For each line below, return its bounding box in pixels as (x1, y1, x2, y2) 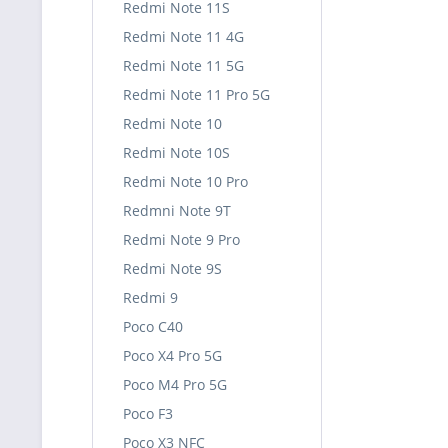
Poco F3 (123, 404, 173, 423)
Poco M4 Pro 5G (123, 375, 227, 394)
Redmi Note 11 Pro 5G (123, 85, 270, 104)
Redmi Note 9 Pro (123, 230, 240, 249)
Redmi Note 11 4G (123, 27, 244, 46)
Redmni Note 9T (123, 201, 231, 220)
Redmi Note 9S (123, 259, 222, 278)
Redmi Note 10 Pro (123, 172, 248, 191)
